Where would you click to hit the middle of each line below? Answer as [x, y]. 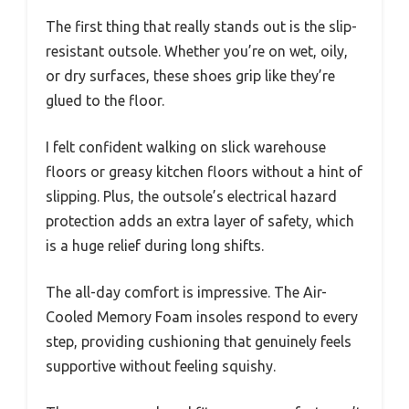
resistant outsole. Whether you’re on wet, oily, [197, 52]
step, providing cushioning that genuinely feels [199, 342]
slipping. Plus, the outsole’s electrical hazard [191, 197]
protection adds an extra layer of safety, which [200, 221]
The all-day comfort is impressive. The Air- [186, 293]
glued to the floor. [105, 101]
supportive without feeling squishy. [161, 367]
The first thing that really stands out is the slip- [201, 27]
